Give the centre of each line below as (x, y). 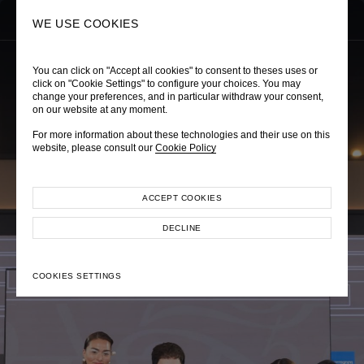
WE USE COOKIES (86, 24)
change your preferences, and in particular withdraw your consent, (178, 97)
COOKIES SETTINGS (77, 276)
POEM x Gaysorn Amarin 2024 (182, 137)
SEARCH (313, 20)
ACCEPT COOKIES (182, 198)
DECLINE (182, 228)
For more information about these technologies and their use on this (181, 135)
